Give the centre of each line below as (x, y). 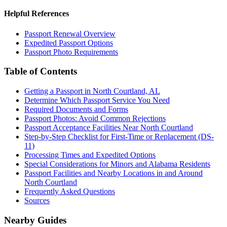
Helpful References (36, 14)
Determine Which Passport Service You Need (97, 100)
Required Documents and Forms (76, 109)
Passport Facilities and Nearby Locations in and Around (113, 173)
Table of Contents (41, 71)
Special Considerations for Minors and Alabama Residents (117, 164)
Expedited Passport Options (69, 43)
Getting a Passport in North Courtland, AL (92, 91)
